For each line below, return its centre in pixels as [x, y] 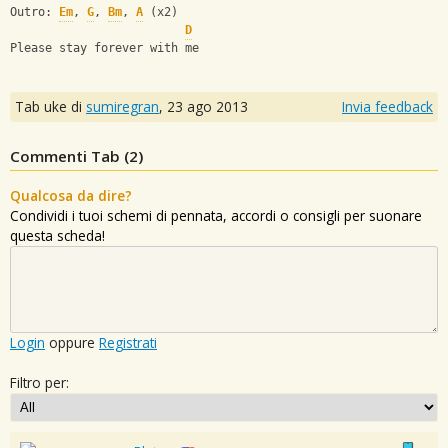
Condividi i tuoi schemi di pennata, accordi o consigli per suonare [216, 215]
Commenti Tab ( [69, 155]
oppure [72, 342]
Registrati [128, 342]
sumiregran [122, 106]
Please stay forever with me [104, 48]
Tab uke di [50, 106]
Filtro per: [39, 382]
